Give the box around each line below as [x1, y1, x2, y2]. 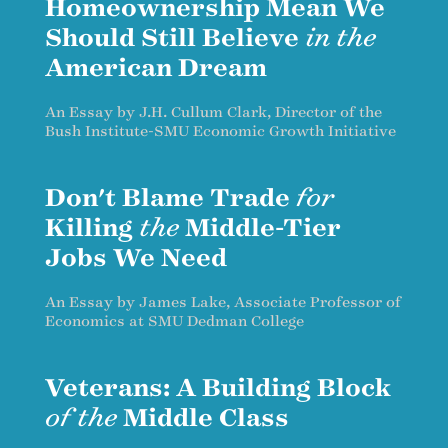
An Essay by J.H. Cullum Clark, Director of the [45, 103, 382, 121]
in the [305, 22, 376, 53]
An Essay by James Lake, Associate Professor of [45, 293, 401, 311]
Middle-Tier [179, 213, 341, 244]
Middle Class [117, 403, 289, 434]
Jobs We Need [45, 243, 227, 274]
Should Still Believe [45, 22, 305, 53]
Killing [45, 213, 139, 244]
